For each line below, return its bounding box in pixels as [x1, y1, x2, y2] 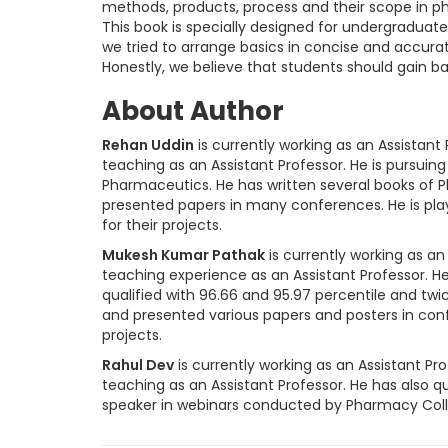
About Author [102, 93, 284, 129]
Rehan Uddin [102, 135, 194, 155]
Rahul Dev [102, 355, 174, 375]
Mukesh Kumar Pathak [102, 245, 265, 265]
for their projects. [102, 215, 222, 235]
